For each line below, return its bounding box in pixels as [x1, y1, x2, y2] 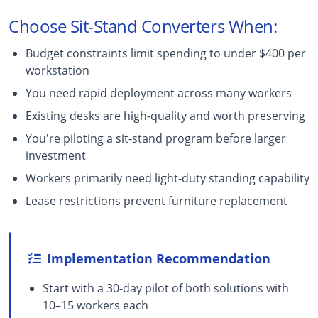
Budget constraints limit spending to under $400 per [26, 45, 306, 61]
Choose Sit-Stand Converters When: [9, 13, 278, 38]
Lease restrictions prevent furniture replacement [26, 192, 287, 209]
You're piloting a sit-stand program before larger [26, 130, 286, 146]
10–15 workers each [43, 297, 148, 313]
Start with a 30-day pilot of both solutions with [43, 280, 289, 296]
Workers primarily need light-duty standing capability [26, 170, 309, 186]
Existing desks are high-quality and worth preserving [26, 107, 305, 124]
